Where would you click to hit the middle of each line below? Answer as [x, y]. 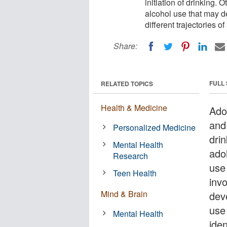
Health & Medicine [134, 107]
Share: [125, 46]
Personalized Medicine [155, 127]
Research [131, 156]
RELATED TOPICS [127, 83]
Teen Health [135, 173]
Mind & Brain [124, 194]
